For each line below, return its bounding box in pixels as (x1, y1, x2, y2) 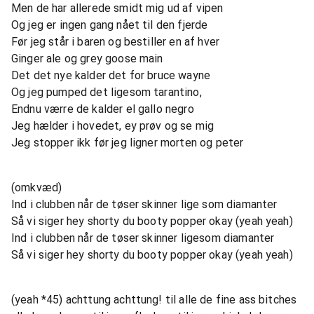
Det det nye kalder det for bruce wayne (11, 69, 211, 82)
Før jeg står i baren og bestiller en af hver (11, 35, 220, 48)
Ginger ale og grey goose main (11, 52, 163, 65)
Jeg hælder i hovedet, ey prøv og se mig (11, 119, 214, 132)
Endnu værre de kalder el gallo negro (11, 102, 194, 116)
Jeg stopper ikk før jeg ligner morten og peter (11, 136, 244, 149)
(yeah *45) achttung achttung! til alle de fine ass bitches (11, 293, 297, 306)
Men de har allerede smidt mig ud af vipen (11, 1, 224, 15)
